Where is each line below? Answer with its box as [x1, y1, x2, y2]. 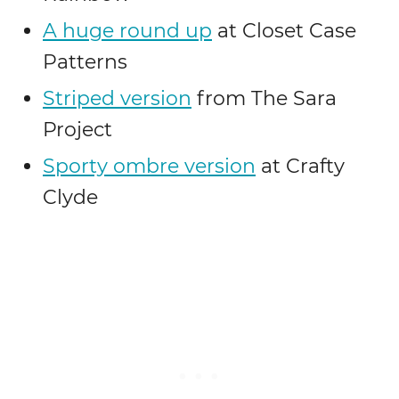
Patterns [43, 50, 127, 75]
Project [43, 118, 112, 142]
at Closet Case [212, 19, 356, 44]
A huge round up [43, 19, 212, 44]
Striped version [43, 86, 191, 111]
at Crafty [256, 154, 345, 179]
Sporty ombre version [43, 154, 256, 179]
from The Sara [191, 86, 337, 111]
